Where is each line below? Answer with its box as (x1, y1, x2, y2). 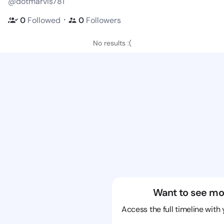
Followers (86, 14, 121, 25)
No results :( (92, 38, 131, 47)
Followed (27, 14, 60, 25)
